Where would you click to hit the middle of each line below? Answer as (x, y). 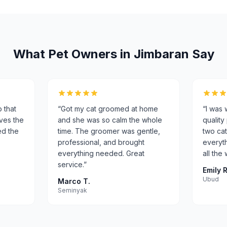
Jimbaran (161, 54)
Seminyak (73, 190)
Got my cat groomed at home (110, 109)
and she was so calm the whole (110, 120)
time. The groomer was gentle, (109, 131)
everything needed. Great (101, 153)
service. (71, 164)
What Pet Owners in (73, 54)
